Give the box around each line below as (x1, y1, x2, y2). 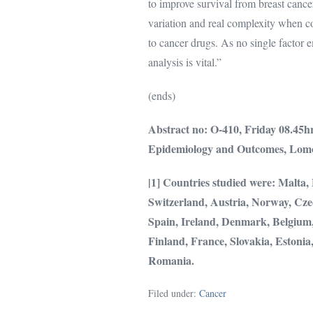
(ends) (148, 88, 175, 103)
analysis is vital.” (148, 54, 221, 69)
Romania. (148, 252, 194, 268)
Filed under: (148, 286, 196, 300)
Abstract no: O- (148, 121, 222, 137)
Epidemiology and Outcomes (148, 140, 284, 156)
